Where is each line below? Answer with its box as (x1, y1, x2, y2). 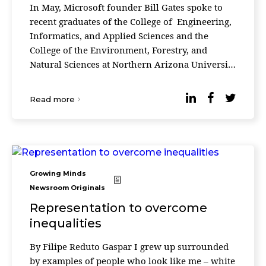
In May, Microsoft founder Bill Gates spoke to (30, 1, 223, 13)
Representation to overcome (30, 201, 207, 215)
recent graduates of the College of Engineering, (30, 15, 232, 27)
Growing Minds (30, 169, 86, 178)
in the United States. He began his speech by (30, 72, 216, 84)
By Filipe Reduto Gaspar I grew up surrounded (30, 240, 229, 252)
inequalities (30, 216, 102, 230)
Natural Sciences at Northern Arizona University (30, 58, 236, 70)
